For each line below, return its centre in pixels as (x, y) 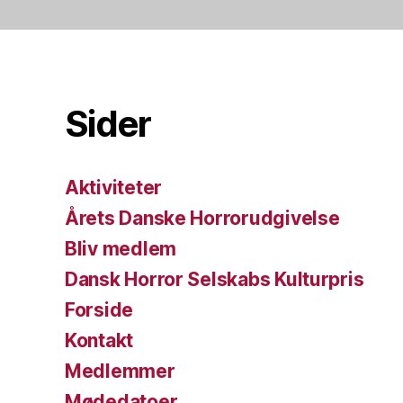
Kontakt (99, 341)
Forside (99, 310)
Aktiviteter (114, 188)
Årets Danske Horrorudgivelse (202, 219)
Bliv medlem (121, 249)
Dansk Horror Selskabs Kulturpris (215, 280)
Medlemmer (120, 372)
